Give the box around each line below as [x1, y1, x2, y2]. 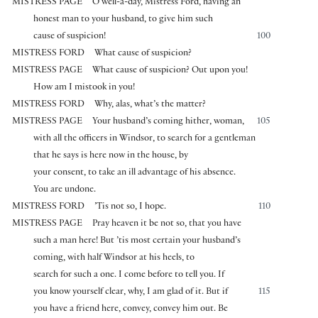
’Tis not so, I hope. [94, 202, 167, 213]
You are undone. [33, 185, 97, 196]
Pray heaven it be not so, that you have [92, 219, 242, 230]
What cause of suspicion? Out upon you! [92, 66, 248, 77]
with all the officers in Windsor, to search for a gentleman [33, 134, 256, 145]
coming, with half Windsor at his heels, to [33, 253, 195, 264]
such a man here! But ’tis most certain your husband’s [33, 236, 241, 247]
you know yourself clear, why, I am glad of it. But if [33, 287, 229, 298]
